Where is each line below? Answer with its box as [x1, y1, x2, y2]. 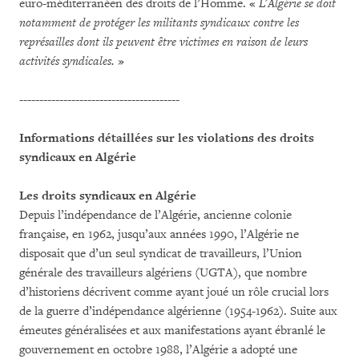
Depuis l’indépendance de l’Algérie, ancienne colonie [19, 208, 292, 223]
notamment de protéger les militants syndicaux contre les [19, 15, 299, 30]
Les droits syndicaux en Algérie [19, 188, 196, 204]
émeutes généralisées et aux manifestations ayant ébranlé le [19, 323, 325, 338]
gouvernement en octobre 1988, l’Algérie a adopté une [19, 342, 297, 357]
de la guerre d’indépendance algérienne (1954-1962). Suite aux [19, 304, 337, 319]
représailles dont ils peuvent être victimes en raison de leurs [19, 34, 308, 50]
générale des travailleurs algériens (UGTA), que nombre [19, 265, 307, 280]
